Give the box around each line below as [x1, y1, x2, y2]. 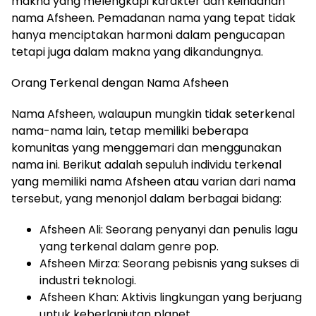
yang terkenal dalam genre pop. [39, 238, 219, 255]
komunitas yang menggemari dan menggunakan [11, 140, 281, 157]
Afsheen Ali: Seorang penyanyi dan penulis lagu [39, 221, 298, 238]
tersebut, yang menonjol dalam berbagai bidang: [11, 190, 281, 207]
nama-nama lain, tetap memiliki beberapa [11, 123, 248, 140]
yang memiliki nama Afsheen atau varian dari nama [11, 174, 296, 190]
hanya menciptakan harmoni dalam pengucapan [11, 27, 285, 44]
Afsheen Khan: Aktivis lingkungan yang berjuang [39, 289, 302, 306]
